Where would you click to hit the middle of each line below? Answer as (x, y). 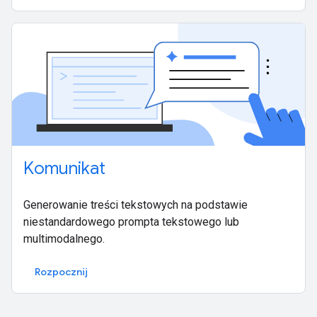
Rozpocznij (61, 272)
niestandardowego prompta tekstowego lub (131, 222)
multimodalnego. (64, 239)
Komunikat (64, 169)
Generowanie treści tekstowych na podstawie (136, 205)
